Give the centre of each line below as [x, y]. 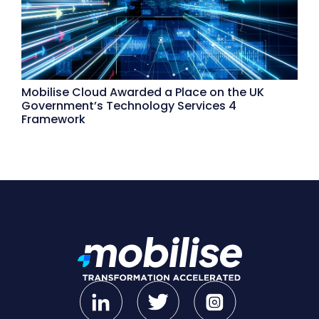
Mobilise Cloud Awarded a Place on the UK [143, 93]
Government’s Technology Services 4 [129, 106]
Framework [53, 120]
